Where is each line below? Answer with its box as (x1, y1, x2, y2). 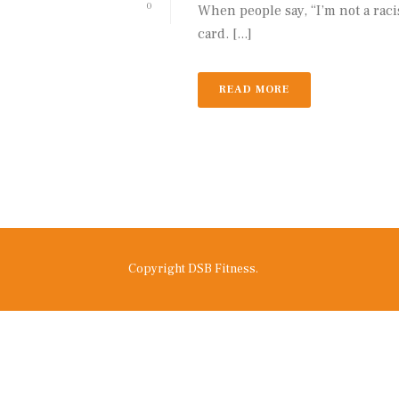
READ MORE (219, 83, 289, 97)
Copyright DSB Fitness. (128, 261, 258, 278)
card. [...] (198, 25, 252, 44)
